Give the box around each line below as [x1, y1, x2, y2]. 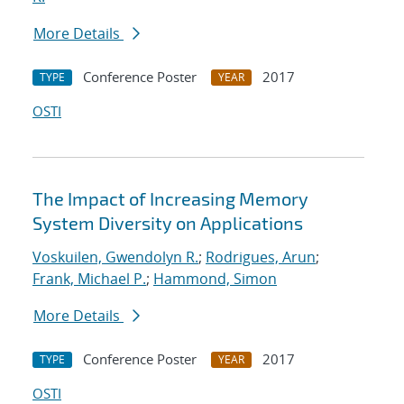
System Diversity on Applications [32, 212, 303, 234]
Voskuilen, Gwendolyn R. [32, 247, 198, 268]
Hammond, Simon [153, 269, 277, 289]
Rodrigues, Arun [206, 247, 316, 268]
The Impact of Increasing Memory [32, 188, 308, 210]
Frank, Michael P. [32, 269, 146, 289]
